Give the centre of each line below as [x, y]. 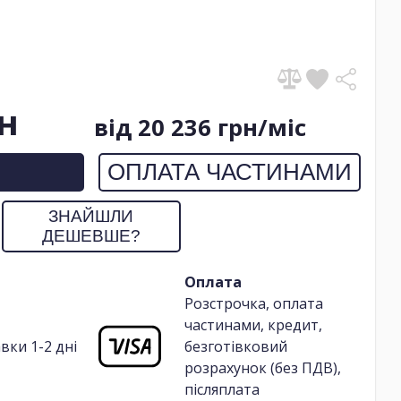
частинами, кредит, [253, 324]
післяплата [222, 389]
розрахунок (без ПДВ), [262, 367]
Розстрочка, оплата [253, 303]
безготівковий [235, 346]
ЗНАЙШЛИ [91, 216]
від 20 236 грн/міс [200, 127]
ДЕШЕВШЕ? [91, 235]
